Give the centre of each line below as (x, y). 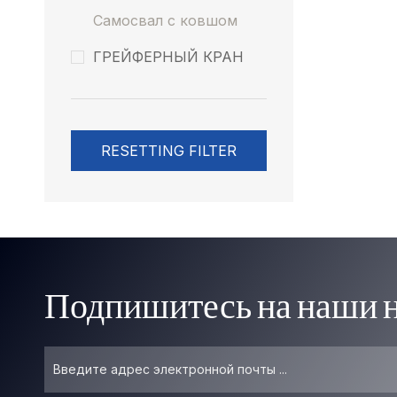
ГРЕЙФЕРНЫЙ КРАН (168, 57)
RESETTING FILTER (169, 151)
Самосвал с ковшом (165, 20)
